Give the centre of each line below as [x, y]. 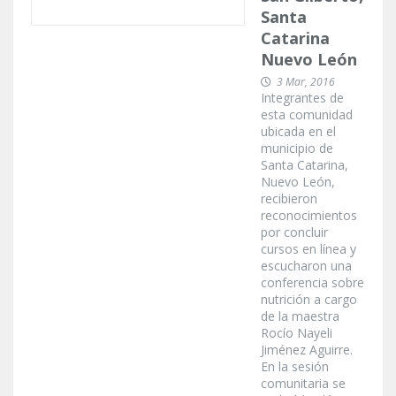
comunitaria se [303, 384]
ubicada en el [298, 132]
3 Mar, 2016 [306, 82]
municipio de [297, 148]
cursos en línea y [308, 249]
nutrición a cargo [309, 300]
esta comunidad [307, 115]
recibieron [289, 199]
